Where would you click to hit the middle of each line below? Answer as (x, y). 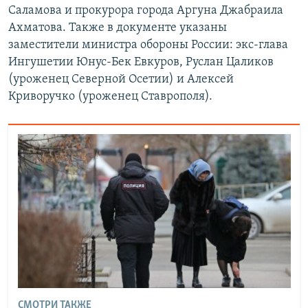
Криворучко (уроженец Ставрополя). (110, 96)
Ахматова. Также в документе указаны (118, 27)
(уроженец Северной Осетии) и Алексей (121, 79)
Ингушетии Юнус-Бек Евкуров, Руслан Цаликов (141, 62)
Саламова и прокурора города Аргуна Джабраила (146, 10)
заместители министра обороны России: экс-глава (148, 45)
